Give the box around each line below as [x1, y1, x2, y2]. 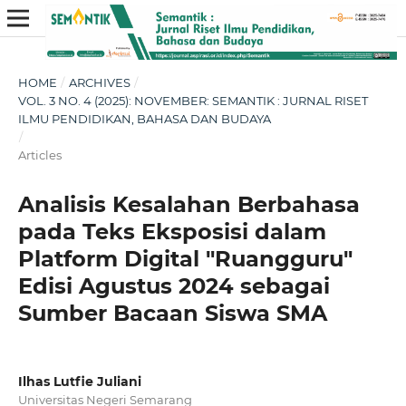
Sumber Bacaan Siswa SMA [17, 299, 327, 326]
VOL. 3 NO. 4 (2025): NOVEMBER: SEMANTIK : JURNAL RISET [17, 92, 368, 108]
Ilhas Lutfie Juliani [17, 372, 141, 390]
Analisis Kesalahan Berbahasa [17, 190, 360, 217]
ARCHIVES [68, 74, 130, 90]
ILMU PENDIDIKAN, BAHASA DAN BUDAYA [17, 111, 271, 126]
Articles [17, 147, 62, 162]
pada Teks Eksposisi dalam [17, 217, 326, 245]
